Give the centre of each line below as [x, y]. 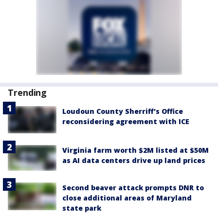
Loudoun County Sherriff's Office [123, 111]
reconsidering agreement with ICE [126, 121]
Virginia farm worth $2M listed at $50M [136, 150]
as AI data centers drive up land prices [134, 161]
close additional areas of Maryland [127, 198]
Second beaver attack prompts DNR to [133, 188]
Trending [27, 92]
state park [82, 208]
